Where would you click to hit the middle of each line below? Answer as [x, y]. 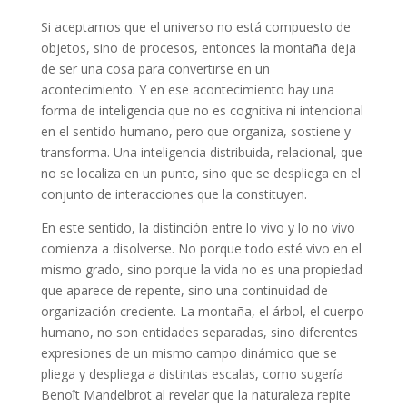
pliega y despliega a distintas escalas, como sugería [192, 373]
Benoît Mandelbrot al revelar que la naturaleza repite [195, 394]
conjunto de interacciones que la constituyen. [174, 194]
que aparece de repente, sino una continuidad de [184, 290]
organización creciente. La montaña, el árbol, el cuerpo [202, 311]
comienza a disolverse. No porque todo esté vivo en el [201, 248]
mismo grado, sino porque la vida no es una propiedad [201, 269]
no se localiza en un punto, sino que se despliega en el [200, 173]
